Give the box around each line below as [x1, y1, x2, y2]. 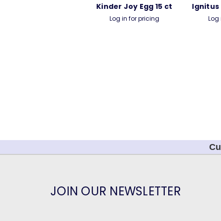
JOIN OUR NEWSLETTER [50, 183, 181, 200]
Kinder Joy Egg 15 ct [96, 1, 172, 12]
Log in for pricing [109, 14, 159, 23]
